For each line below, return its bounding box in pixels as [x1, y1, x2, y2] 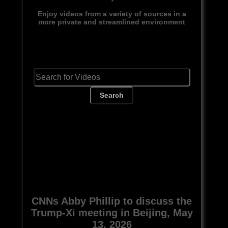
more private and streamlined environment [38, 17, 186, 26]
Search [100, 91, 124, 100]
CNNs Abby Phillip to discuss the [32, 195, 192, 207]
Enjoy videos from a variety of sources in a [37, 9, 186, 18]
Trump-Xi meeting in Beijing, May [31, 207, 193, 218]
